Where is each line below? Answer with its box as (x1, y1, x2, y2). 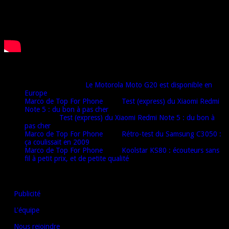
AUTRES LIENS (4, 172, 54, 180)
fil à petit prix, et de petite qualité (25, 154, 129, 163)
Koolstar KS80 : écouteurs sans (122, 146, 219, 154)
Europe (25, 88, 47, 97)
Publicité (14, 190, 40, 198)
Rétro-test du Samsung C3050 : (122, 129, 221, 138)
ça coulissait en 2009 (25, 138, 89, 146)
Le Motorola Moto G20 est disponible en (85, 80, 212, 89)
